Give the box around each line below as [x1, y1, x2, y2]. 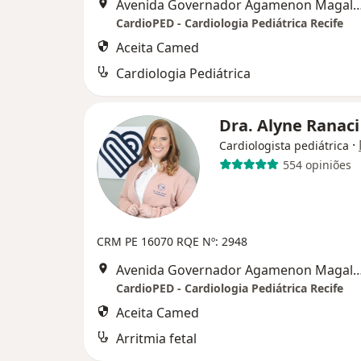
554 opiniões [282, 156, 351, 172]
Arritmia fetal [116, 330, 197, 347]
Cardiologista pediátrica [219, 138, 349, 153]
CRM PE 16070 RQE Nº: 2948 [97, 234, 247, 249]
